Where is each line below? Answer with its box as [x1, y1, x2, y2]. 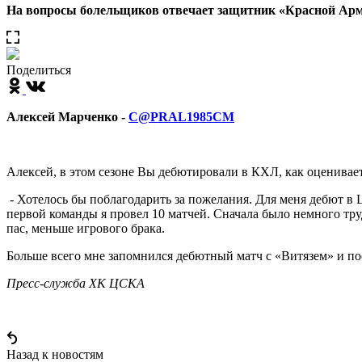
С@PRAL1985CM [128, 109, 234, 124]
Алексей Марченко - [6, 109, 128, 124]
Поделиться [6, 62, 71, 77]
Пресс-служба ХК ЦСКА [6, 276, 145, 290]
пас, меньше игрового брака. [6, 221, 165, 235]
